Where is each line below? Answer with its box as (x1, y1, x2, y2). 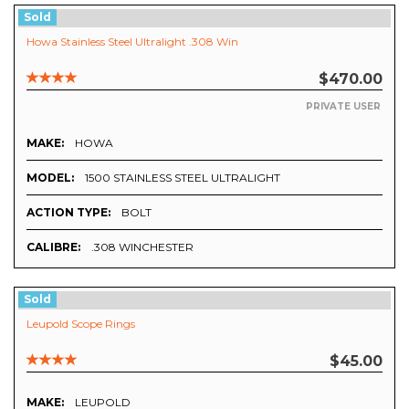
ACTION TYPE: (26, 204, 110, 219)
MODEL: (26, 170, 74, 184)
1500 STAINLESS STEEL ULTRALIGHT (85, 171, 280, 185)
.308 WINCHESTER (91, 240, 194, 255)
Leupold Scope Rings (26, 317, 135, 331)
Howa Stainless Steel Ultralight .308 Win (26, 35, 238, 49)
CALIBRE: (26, 239, 80, 254)
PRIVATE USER (306, 100, 381, 112)
